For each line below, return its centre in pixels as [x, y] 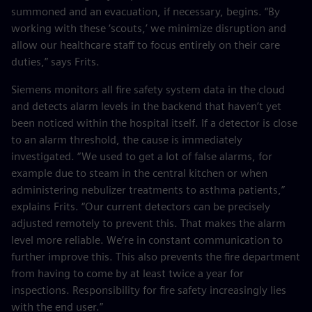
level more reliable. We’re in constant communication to [147, 240]
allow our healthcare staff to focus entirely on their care [146, 45]
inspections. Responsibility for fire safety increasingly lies [149, 290]
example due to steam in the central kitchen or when [139, 173]
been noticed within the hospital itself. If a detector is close [154, 123]
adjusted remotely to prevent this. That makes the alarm [148, 223]
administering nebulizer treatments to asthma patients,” [148, 190]
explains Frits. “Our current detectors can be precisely [141, 206]
